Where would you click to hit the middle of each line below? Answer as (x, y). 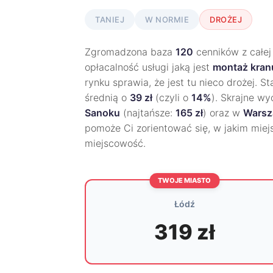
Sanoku (102, 113)
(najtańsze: (148, 113)
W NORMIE (167, 19)
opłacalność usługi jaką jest (149, 67)
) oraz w (223, 113)
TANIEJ (110, 19)
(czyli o (172, 97)
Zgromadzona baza (130, 52)
